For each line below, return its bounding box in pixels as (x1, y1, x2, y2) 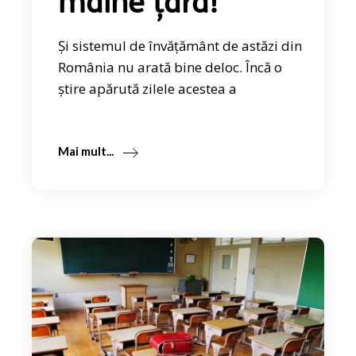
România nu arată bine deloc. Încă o (58, 58, 283, 77)
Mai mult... (58, 144, 114, 159)
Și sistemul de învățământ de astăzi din (58, 37, 303, 56)
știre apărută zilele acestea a (58, 79, 238, 99)
